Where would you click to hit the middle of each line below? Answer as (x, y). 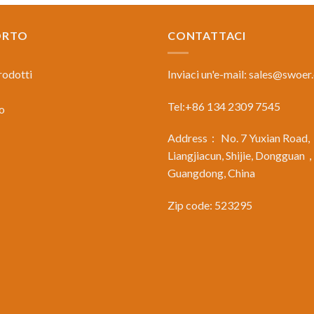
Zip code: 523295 (210, 205)
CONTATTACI (207, 36)
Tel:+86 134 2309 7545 (224, 106)
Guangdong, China (211, 173)
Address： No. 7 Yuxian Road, (239, 138)
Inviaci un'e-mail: (208, 74)
